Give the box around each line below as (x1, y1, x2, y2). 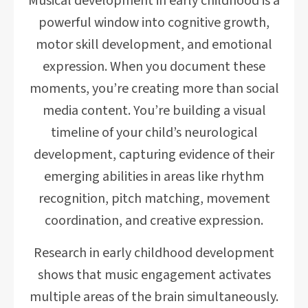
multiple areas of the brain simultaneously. (30, 287, 278, 307)
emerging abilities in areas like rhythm (44, 167, 264, 186)
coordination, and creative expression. (45, 211, 263, 230)
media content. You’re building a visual (42, 101, 266, 120)
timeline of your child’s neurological (50, 123, 258, 142)
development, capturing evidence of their (34, 145, 274, 164)
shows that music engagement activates (37, 265, 271, 285)
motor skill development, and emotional (36, 35, 272, 54)
